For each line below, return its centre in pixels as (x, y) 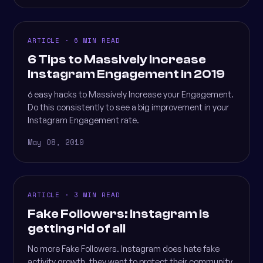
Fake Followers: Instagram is (119, 214)
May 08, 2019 (56, 142)
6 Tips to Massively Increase (117, 59)
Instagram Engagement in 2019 (126, 74)
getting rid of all (77, 228)
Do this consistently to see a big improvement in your (128, 107)
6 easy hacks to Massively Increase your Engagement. (131, 94)
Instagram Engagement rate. (83, 120)
